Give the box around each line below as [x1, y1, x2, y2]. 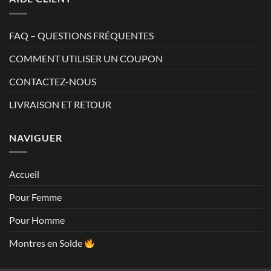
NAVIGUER [9, 131, 62, 143]
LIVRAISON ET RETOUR [9, 98, 111, 110]
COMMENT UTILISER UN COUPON [9, 52, 163, 64]
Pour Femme [9, 191, 62, 203]
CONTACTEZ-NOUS [9, 75, 96, 87]
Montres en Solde [9, 237, 84, 249]
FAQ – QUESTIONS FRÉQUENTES [9, 29, 154, 41]
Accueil [9, 168, 39, 180]
